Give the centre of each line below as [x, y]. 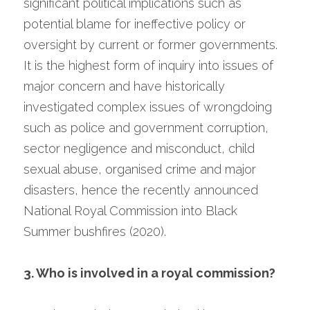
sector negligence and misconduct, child [139, 148]
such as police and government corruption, [146, 128]
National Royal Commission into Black [130, 211]
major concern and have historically [124, 86]
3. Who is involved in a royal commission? [149, 273]
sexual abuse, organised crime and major [140, 169]
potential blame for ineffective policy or [135, 24]
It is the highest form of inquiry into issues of [148, 65]
